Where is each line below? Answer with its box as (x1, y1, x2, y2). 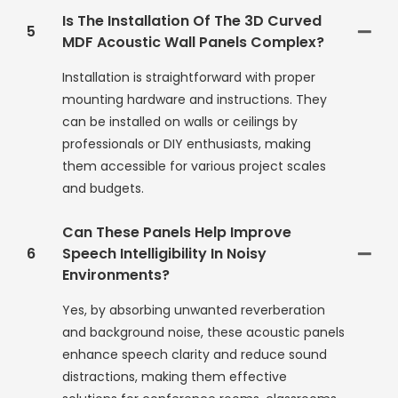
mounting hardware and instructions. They (62, 91, 327, 109)
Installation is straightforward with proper (62, 68, 315, 87)
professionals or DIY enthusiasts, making (62, 135, 311, 154)
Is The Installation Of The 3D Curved (62, 11, 322, 32)
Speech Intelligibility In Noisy (62, 243, 267, 265)
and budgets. (62, 179, 144, 198)
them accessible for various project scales (62, 157, 326, 176)
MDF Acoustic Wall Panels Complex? (62, 32, 324, 53)
